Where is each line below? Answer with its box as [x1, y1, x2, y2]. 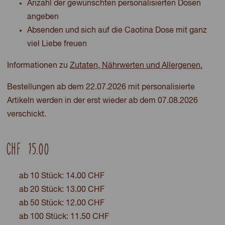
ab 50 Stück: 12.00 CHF [19, 199, 104, 207]
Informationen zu [7, 61, 70, 70]
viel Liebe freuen [27, 40, 87, 48]
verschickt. [7, 110, 46, 119]
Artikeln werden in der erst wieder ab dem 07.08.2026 [7, 96, 198, 105]
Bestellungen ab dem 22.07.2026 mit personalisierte [7, 83, 195, 91]
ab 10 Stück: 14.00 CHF [19, 172, 104, 180]
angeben [27, 13, 59, 21]
